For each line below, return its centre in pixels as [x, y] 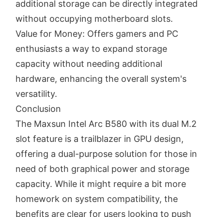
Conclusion [38, 108]
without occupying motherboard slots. [94, 18]
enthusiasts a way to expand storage [91, 48]
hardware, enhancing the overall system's [101, 78]
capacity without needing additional [89, 63]
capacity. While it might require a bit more [101, 184]
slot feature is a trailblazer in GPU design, [100, 139]
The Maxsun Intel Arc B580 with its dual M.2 [106, 124]
